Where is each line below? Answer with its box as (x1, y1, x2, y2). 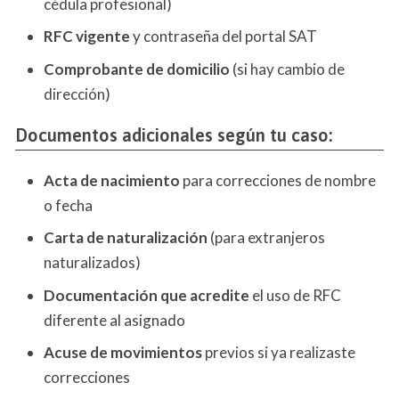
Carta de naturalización (44, 228, 208, 248)
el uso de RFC (249, 285, 341, 305)
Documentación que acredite (44, 285, 249, 305)
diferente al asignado (44, 310, 185, 330)
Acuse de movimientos (44, 343, 202, 362)
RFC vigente (44, 27, 130, 46)
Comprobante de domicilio (44, 59, 230, 78)
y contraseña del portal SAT (130, 27, 317, 46)
